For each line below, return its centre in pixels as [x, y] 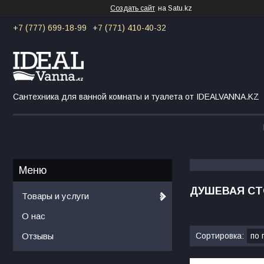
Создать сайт [133, 8]
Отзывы [38, 236]
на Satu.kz [175, 8]
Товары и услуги [55, 196]
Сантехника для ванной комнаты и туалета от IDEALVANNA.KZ [136, 96]
